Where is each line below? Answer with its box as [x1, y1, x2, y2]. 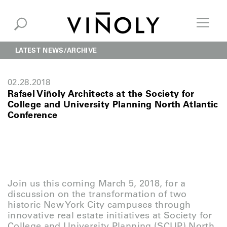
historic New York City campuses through [8, 199, 191, 210]
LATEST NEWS [15, 46, 64, 54]
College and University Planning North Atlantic [8, 98, 218, 110]
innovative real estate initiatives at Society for [8, 210, 212, 221]
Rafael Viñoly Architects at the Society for [8, 88, 195, 99]
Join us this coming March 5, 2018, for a [8, 178, 186, 189]
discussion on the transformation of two [8, 188, 187, 200]
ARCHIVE [67, 46, 97, 54]
